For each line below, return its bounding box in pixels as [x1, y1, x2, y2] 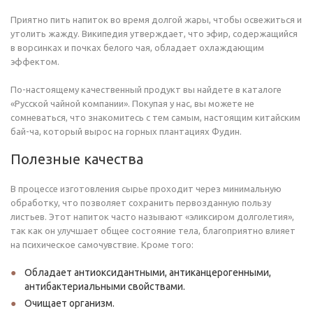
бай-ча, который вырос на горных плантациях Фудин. [10, 126, 242, 136]
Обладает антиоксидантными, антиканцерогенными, [24, 267, 271, 278]
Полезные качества [10, 151, 143, 167]
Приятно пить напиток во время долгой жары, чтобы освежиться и [10, 15, 302, 24]
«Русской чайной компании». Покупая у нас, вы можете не [10, 99, 254, 108]
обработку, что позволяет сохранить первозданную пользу [10, 198, 271, 208]
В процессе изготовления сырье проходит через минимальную [10, 184, 282, 194]
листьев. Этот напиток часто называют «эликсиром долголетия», [10, 212, 294, 221]
